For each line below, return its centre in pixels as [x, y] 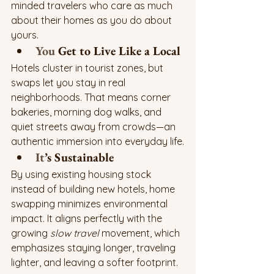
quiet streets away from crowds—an [94, 127]
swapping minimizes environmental [91, 204]
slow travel [75, 233]
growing [31, 233]
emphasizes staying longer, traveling [94, 248]
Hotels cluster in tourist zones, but [88, 68]
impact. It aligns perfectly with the [88, 219]
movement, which [141, 233]
